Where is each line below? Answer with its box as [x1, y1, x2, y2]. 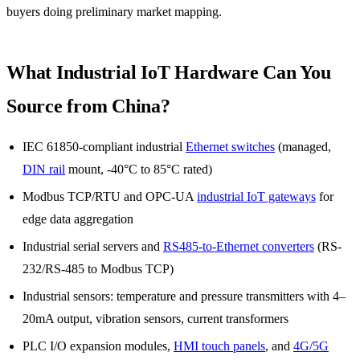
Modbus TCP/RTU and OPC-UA [22, 189, 197, 203]
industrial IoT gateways [197, 189, 316, 203]
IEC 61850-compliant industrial [22, 139, 186, 153]
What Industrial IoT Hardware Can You [6, 61, 331, 83]
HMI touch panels [174, 338, 265, 353]
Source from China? [6, 95, 170, 117]
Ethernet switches [186, 139, 275, 153]
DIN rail [22, 162, 65, 176]
